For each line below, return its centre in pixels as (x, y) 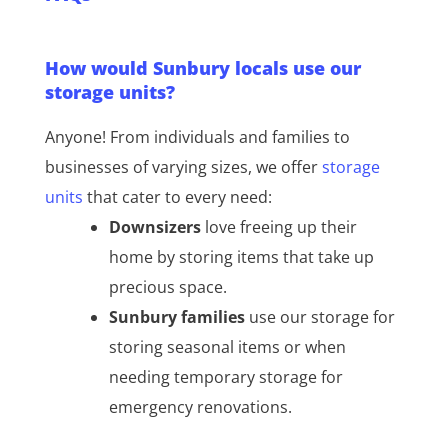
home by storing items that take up (241, 257)
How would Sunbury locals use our (202, 68)
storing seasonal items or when (227, 347)
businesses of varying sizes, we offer (183, 167)
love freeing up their (278, 227)
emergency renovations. (202, 407)
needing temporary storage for (225, 377)
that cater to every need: (179, 197)
